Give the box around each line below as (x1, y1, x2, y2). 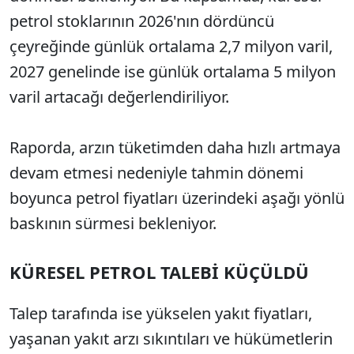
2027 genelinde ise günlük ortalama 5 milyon (9, 61, 336, 83)
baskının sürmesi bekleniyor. (9, 213, 217, 235)
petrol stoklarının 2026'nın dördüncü (9, 10, 274, 32)
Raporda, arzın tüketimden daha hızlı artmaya (9, 137, 341, 159)
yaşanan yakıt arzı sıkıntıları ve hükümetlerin (9, 328, 333, 350)
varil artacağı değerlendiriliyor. (9, 86, 229, 108)
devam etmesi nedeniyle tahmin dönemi (9, 162, 303, 184)
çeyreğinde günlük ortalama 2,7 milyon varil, (9, 36, 333, 58)
